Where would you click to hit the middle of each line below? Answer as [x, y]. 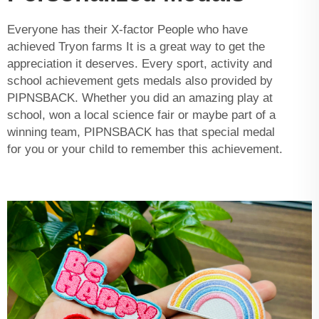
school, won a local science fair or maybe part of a [141, 115]
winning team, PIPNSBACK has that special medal [141, 132]
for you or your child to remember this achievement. [145, 149]
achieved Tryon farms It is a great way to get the [136, 46]
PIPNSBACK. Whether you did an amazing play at [140, 98]
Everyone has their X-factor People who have [127, 29]
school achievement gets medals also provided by [140, 80]
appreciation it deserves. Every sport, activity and [140, 63]
